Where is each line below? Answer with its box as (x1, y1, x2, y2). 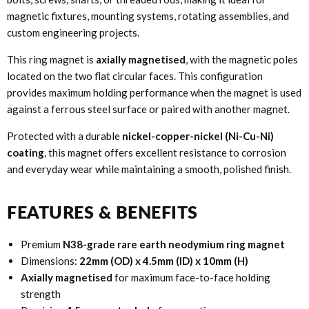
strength (21, 288, 61, 301)
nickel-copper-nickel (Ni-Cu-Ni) (122, 130, 274, 143)
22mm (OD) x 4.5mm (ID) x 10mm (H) (79, 255, 248, 268)
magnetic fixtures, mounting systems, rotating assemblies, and (7, 10, 289, 23)
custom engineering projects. (7, 26, 139, 39)
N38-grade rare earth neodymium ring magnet (63, 238, 285, 251)
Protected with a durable (7, 130, 122, 143)
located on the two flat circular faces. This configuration (7, 70, 263, 83)
